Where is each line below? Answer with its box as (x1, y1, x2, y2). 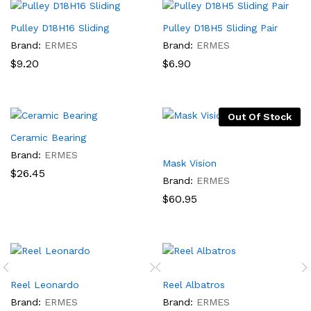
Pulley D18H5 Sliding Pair (162, 22, 278, 33)
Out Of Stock (228, 111, 292, 122)
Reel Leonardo (10, 279, 79, 290)
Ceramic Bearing (10, 132, 86, 143)
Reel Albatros (162, 279, 225, 290)
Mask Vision (162, 158, 217, 169)
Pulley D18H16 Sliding (10, 22, 109, 33)
